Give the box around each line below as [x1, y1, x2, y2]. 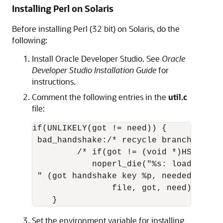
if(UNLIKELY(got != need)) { [32, 124, 167, 133]
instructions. [32, 76, 76, 87]
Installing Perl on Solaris [12, 2, 113, 14]
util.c [168, 92, 187, 102]
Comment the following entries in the [32, 92, 168, 102]
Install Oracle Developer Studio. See [32, 53, 162, 64]
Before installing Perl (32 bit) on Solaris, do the [12, 23, 180, 34]
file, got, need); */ [32, 184, 217, 193]
